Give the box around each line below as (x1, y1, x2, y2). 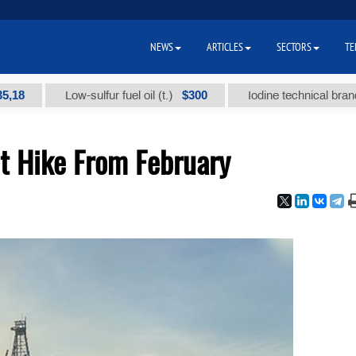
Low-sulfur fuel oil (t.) (27, 89, 138, 102)
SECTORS (277, 40, 311, 54)
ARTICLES (207, 40, 243, 54)
